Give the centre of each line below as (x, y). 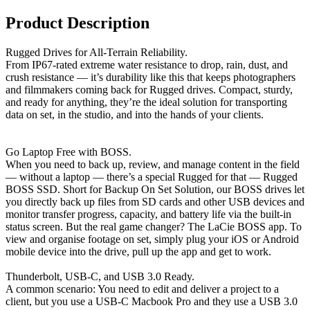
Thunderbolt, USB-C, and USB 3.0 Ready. (100, 276)
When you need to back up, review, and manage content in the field (153, 164)
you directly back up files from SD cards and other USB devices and (155, 201)
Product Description (77, 22)
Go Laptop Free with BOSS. (69, 152)
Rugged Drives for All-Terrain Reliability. (97, 52)
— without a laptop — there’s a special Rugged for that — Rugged (152, 176)
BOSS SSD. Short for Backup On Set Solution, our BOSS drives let (155, 189)
